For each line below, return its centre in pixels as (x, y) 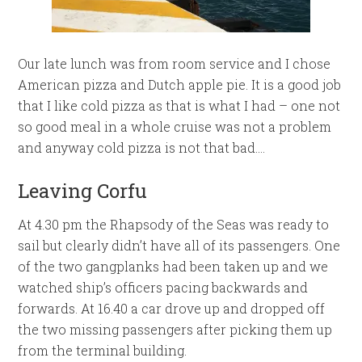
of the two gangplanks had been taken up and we (173, 266)
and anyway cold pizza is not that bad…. (142, 147)
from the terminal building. (103, 350)
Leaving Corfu (83, 190)
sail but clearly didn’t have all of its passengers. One (179, 245)
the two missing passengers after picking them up (175, 329)
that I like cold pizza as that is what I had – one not (179, 105)
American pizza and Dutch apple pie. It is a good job (180, 84)
